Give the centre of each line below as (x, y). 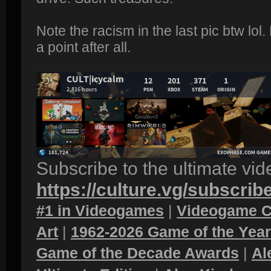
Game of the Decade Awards (138, 253)
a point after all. (83, 47)
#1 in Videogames (100, 211)
